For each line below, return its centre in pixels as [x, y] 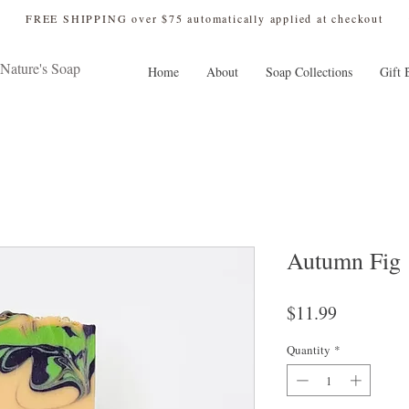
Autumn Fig [344, 260]
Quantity [309, 349]
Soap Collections [309, 72]
